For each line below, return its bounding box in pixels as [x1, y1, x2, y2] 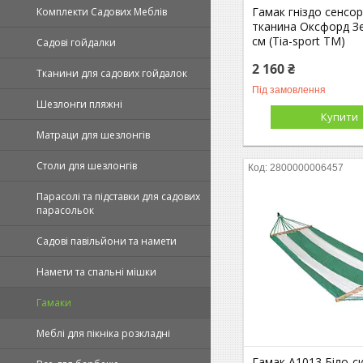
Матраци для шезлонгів [36, 128, 150, 142]
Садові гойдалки [36, 36, 116, 49]
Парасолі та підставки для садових [36, 190, 200, 203]
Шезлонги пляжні [36, 97, 122, 111]
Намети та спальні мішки [36, 265, 156, 279]
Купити [321, 109, 359, 124]
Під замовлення [252, 83, 327, 96]
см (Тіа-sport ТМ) [252, 32, 346, 49]
